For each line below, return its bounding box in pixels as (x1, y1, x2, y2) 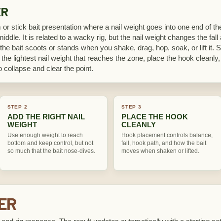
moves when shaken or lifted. (121, 147, 199, 154)
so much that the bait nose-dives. (7, 147, 95, 154)
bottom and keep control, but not (7, 140, 93, 147)
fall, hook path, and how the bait (121, 140, 206, 147)
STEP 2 (7, 104, 28, 110)
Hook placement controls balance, (121, 132, 213, 139)
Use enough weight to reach (7, 132, 83, 139)
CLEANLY (121, 120, 156, 129)
